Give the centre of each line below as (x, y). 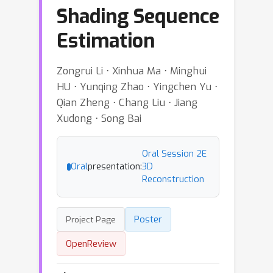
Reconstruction (173, 179)
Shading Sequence (138, 16)
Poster (148, 219)
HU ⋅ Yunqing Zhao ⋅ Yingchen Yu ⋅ (137, 87)
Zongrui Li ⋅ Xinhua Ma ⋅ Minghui (132, 71)
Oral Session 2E (174, 154)
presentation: (115, 167)
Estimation (106, 41)
